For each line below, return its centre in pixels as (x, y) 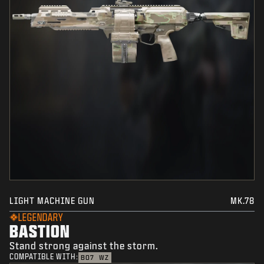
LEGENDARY (41, 217)
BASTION (40, 231)
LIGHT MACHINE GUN (52, 201)
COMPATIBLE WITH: (44, 257)
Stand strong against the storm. (84, 246)
